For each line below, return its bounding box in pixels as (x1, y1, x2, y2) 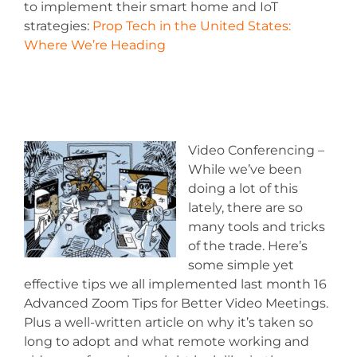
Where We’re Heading (24, 37, 166, 53)
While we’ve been (188, 161, 302, 177)
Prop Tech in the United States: (92, 18, 291, 33)
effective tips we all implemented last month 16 (24, 276, 327, 292)
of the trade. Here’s (188, 237, 308, 253)
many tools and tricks (188, 218, 325, 234)
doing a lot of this (188, 180, 298, 196)
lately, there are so (188, 199, 303, 215)
